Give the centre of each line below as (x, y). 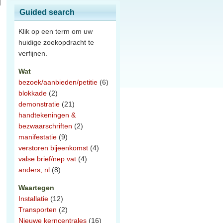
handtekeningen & (47, 115)
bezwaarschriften (45, 126)
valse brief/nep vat (47, 159)
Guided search (47, 12)
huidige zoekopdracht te (56, 42)
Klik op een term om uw (56, 31)
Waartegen (36, 188)
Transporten (38, 210)
